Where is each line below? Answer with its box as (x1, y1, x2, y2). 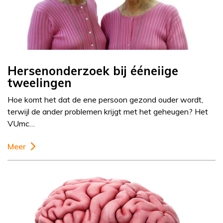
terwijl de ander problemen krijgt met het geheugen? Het (7, 107, 208, 117)
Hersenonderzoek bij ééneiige (7, 63, 178, 79)
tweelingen (7, 75, 72, 91)
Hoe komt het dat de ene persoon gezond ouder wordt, (7, 95, 203, 105)
